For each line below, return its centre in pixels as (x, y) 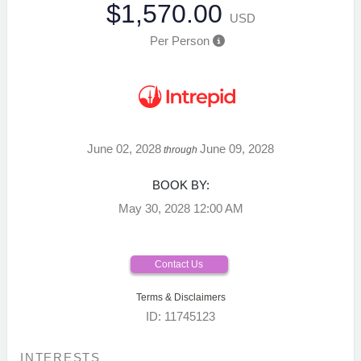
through (180, 149)
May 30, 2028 (154, 208)
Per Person (179, 40)
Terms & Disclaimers (180, 297)
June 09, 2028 (237, 148)
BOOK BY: (180, 185)
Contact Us (179, 264)
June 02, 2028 (124, 148)
